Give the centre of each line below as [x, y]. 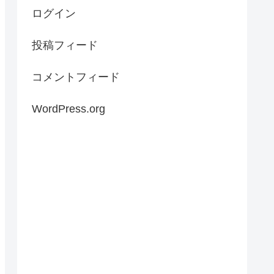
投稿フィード [65, 46]
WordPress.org [68, 109]
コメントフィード [76, 77]
